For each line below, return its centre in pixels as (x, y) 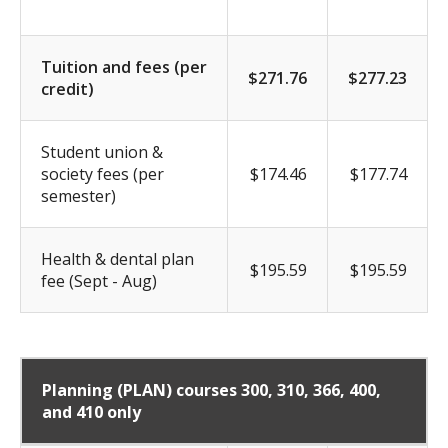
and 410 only (91, 411)
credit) (67, 88)
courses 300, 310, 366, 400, (278, 389)
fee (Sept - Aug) (99, 280)
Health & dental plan (117, 258)
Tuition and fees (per (124, 66)
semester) (78, 195)
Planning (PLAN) (109, 389)
